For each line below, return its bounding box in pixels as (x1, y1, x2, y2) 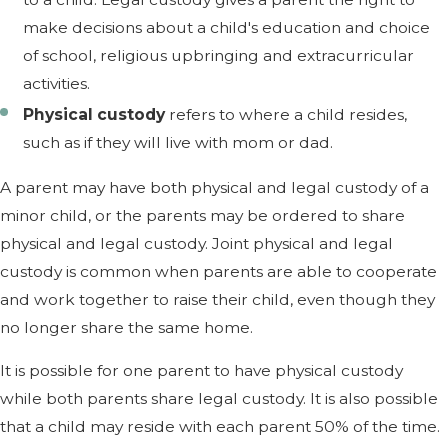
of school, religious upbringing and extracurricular (23, 45, 415, 65)
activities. (23, 73, 91, 93)
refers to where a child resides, (165, 104, 408, 124)
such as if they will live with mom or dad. (23, 132, 334, 152)
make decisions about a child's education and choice (23, 17, 431, 37)
